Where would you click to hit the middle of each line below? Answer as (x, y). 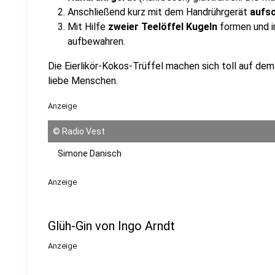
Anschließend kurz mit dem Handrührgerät (159, 12)
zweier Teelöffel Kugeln (163, 27)
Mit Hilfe (87, 27)
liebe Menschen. (83, 81)
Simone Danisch (90, 153)
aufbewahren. (96, 41)
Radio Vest (83, 131)
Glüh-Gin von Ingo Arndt (111, 226)
